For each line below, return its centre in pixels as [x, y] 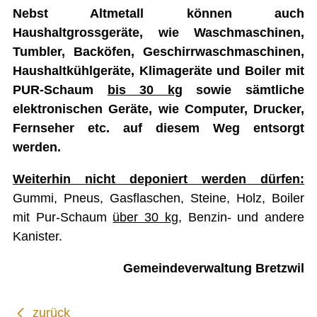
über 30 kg [145, 217]
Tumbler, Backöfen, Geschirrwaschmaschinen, [158, 51]
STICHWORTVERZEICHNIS [88, 163]
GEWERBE [51, 136]
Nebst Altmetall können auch [158, 13]
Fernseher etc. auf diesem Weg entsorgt [158, 128]
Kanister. [39, 236]
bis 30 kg [145, 90]
